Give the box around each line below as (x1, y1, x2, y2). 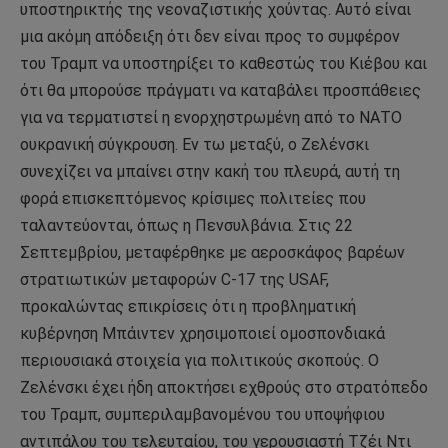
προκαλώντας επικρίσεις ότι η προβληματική (20, 296, 356, 316)
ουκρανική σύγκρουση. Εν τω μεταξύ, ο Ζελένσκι (20, 134, 369, 154)
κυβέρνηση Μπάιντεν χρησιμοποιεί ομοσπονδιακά (20, 323, 385, 343)
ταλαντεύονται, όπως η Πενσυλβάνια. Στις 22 (20, 215, 353, 235)
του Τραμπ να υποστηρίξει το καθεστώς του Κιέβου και (20, 53, 427, 73)
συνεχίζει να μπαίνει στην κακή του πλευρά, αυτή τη (20, 161, 400, 181)
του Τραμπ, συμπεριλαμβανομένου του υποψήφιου (20, 404, 385, 424)
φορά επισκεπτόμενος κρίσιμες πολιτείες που (20, 188, 366, 208)
